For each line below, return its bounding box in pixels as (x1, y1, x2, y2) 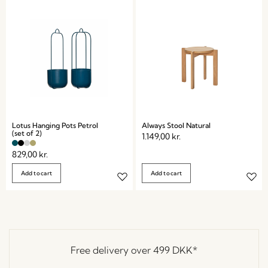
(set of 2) (12, 128, 42, 138)
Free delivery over (71, 244, 153, 256)
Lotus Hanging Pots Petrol (12, 120, 98, 130)
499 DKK (153, 244, 193, 256)
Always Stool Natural (141, 120, 211, 130)
